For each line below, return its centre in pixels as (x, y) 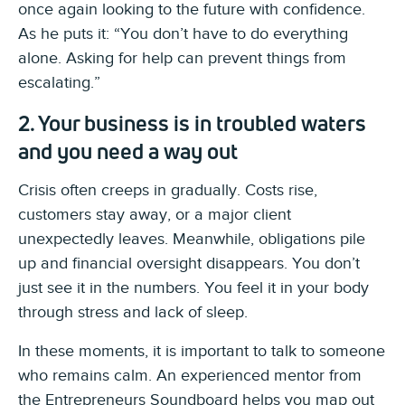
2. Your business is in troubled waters (192, 122)
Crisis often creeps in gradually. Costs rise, (168, 189)
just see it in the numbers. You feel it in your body (193, 287)
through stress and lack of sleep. (133, 311)
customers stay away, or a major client (155, 214)
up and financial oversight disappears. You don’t (189, 263)
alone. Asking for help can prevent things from (182, 57)
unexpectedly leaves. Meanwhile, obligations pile (192, 238)
